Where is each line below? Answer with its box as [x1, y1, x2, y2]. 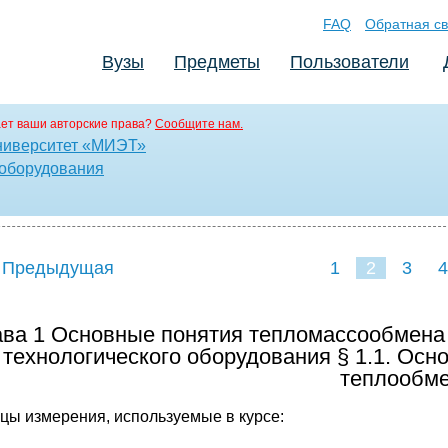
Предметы [174, 52, 260, 72]
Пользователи [290, 52, 409, 72]
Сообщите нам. [155, 117, 243, 131]
